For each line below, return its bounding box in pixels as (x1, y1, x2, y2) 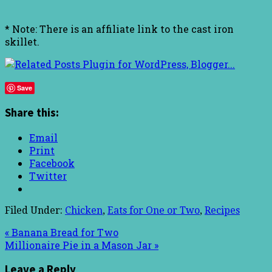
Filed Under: (5, 204, 65, 216)
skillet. (5, 35, 39, 49)
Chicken (65, 204, 103, 216)
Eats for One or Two (107, 204, 200, 216)
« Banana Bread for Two (5, 225, 118, 239)
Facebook (29, 156, 75, 169)
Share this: (5, 105, 59, 120)
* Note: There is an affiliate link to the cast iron (5, 22, 234, 36)
